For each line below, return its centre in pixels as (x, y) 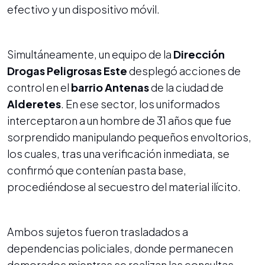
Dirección (199, 54)
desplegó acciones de (184, 70)
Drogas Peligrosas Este (67, 70)
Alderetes (34, 104)
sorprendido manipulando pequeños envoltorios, (129, 137)
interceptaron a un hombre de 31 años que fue (119, 120)
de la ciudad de (186, 87)
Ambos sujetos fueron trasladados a (98, 231)
